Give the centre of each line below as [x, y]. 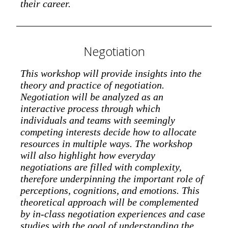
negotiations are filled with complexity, [101, 167]
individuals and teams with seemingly [98, 120]
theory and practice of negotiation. [92, 85]
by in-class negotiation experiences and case [113, 213]
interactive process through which [90, 108]
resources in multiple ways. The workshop [106, 143]
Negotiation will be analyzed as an [92, 96]
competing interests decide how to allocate [108, 132]
